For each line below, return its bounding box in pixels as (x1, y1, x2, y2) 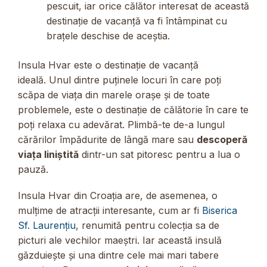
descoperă (197, 133, 247, 146)
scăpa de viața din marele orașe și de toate (18, 89, 210, 101)
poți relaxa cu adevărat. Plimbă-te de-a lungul (18, 119, 225, 131)
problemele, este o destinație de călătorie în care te (18, 104, 249, 116)
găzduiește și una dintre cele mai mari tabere (18, 249, 219, 262)
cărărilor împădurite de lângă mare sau (18, 133, 197, 146)
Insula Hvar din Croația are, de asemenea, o (18, 190, 218, 202)
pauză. (18, 163, 48, 176)
